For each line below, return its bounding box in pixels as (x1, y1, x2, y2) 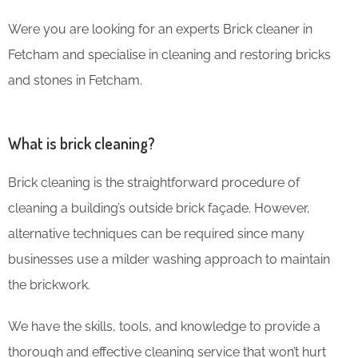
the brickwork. (8, 276, 90, 292)
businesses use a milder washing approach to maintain (8, 251, 330, 267)
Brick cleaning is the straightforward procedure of (8, 174, 300, 190)
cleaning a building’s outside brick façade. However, (8, 200, 310, 216)
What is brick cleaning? (8, 132, 155, 153)
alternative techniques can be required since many (8, 225, 304, 241)
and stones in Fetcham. (8, 72, 142, 88)
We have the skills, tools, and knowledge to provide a (8, 318, 320, 334)
